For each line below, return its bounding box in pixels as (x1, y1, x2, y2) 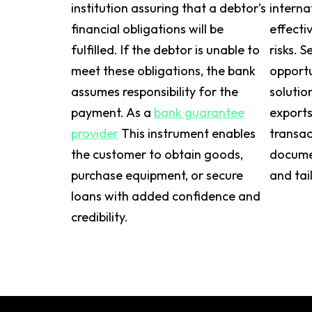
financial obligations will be (71, 21, 224, 37)
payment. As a (71, 104, 154, 120)
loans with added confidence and (71, 188, 260, 204)
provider (71, 125, 118, 141)
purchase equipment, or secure (71, 167, 243, 183)
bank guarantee (154, 104, 244, 120)
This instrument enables (118, 125, 256, 141)
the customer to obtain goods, (71, 146, 243, 162)
